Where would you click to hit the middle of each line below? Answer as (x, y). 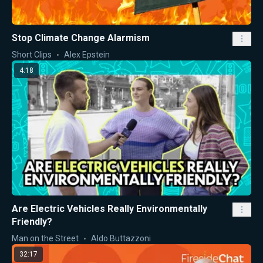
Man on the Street (45, 238)
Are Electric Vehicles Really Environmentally (109, 208)
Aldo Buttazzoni (121, 238)
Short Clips (32, 55)
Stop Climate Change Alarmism (81, 38)
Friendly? (32, 221)
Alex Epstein (87, 55)
